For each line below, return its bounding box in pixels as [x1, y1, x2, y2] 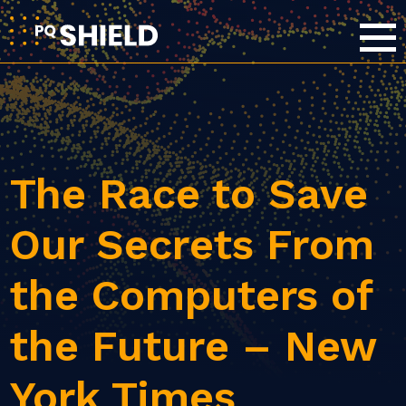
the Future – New [10, 321, 377, 371]
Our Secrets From [10, 219, 375, 269]
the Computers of [10, 270, 373, 320]
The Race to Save [10, 169, 369, 218]
